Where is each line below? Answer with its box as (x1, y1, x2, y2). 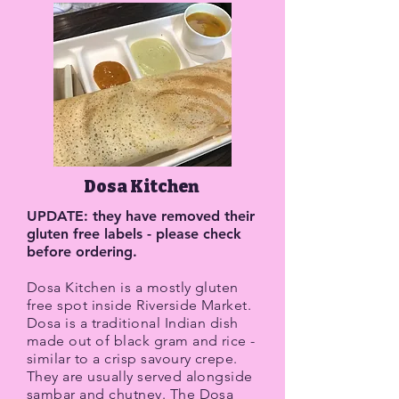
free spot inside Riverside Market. (27, 297, 252, 313)
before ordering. (27, 243, 137, 260)
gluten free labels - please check (27, 225, 241, 242)
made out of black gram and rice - (27, 332, 256, 349)
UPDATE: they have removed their (27, 208, 255, 224)
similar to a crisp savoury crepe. (27, 350, 238, 367)
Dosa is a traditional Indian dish (27, 314, 239, 331)
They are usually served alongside (27, 368, 253, 385)
